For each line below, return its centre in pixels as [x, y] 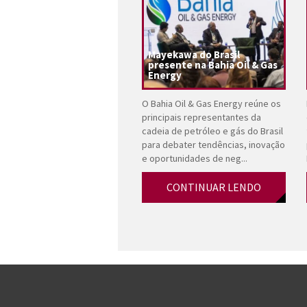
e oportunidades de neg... [195, 158]
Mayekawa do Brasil [194, 54]
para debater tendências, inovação [213, 144]
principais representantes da [201, 117]
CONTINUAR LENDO [214, 187]
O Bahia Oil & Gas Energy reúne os [211, 103]
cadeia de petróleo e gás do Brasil [212, 131]
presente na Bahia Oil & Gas [213, 64]
